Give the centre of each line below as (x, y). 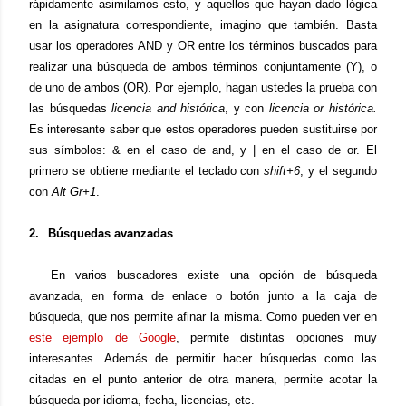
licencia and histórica (169, 108)
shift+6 (282, 171)
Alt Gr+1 (74, 192)
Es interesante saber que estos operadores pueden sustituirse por (203, 129)
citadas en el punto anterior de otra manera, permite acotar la (203, 379)
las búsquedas (71, 108)
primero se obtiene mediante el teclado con (147, 171)
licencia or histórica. (323, 108)
